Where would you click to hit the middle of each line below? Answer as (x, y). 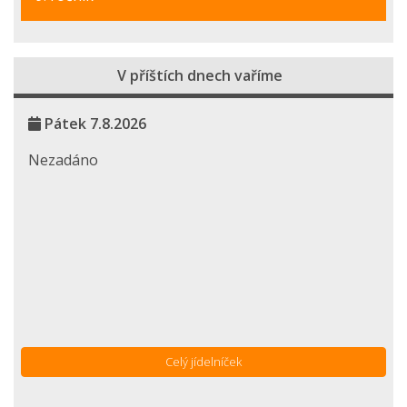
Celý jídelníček (203, 362)
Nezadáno (63, 160)
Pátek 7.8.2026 (94, 124)
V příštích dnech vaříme (200, 76)
